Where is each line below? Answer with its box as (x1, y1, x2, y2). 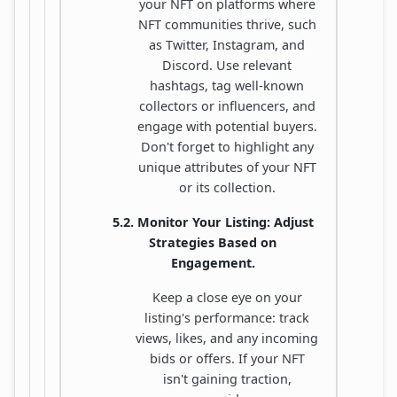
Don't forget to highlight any (140, 137, 314, 155)
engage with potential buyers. (136, 117, 317, 135)
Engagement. (170, 253, 255, 271)
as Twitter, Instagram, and (149, 35, 305, 53)
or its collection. (178, 178, 276, 196)
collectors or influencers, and (138, 97, 315, 114)
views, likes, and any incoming (136, 329, 318, 346)
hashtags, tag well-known (150, 76, 304, 94)
